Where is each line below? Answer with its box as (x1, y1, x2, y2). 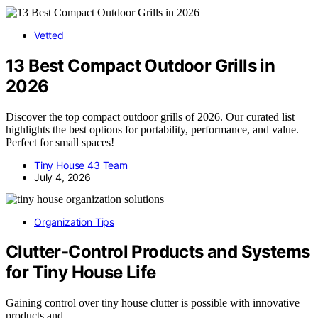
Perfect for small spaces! (6, 136, 114, 148)
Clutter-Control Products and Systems (6, 241, 310, 263)
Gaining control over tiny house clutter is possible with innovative (6, 297, 300, 309)
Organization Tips (34, 215, 115, 228)
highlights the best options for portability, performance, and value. (6, 123, 299, 136)
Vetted (34, 28, 64, 41)
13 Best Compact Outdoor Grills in (6, 55, 275, 76)
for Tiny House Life (6, 262, 156, 283)
